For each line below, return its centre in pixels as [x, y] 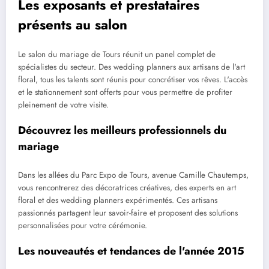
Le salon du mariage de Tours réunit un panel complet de [117, 55]
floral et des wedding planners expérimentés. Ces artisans [118, 200]
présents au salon [73, 24]
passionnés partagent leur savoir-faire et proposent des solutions [128, 213]
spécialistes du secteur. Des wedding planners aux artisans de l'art [131, 67]
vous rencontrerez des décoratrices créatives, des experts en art [127, 187]
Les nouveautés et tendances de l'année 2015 [131, 251]
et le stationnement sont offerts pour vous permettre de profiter [125, 92]
